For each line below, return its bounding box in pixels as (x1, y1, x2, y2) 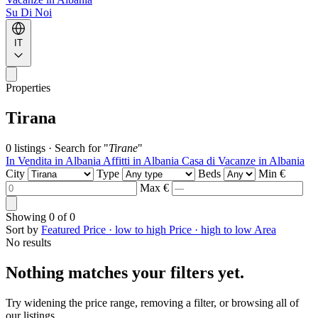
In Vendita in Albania (6, 154, 103, 167)
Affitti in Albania (103, 154, 182, 167)
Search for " (55, 141, 109, 154)
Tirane (109, 141, 138, 154)
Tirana (6, 108, 56, 127)
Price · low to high (83, 223, 169, 236)
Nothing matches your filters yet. (6, 263, 244, 282)
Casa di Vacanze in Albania (182, 154, 305, 167)
